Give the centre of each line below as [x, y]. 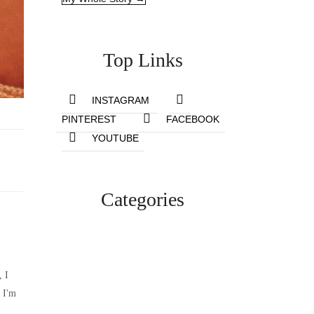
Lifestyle [143, 254]
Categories [143, 199]
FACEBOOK [193, 119]
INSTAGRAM [121, 100]
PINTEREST [89, 119]
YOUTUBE [116, 138]
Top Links [143, 60]
